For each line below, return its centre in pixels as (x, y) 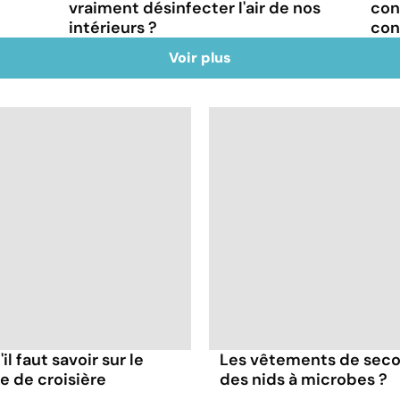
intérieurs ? (113, 27)
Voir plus (200, 57)
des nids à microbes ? (304, 379)
